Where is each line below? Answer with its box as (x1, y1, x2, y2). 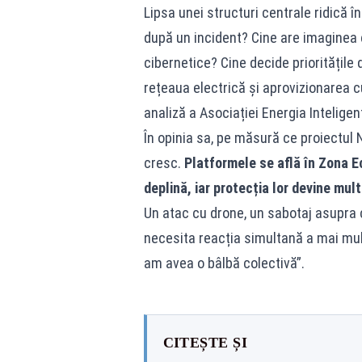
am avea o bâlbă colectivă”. (143, 255, 305, 271)
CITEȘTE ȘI (162, 335, 247, 351)
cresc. (143, 154, 184, 171)
